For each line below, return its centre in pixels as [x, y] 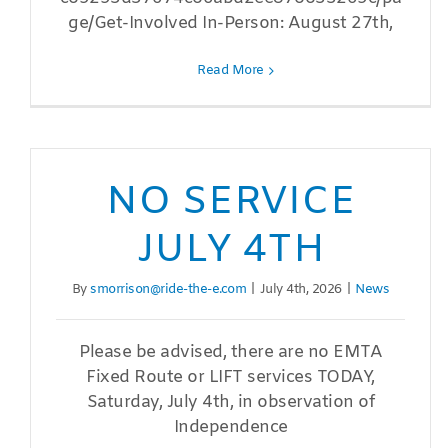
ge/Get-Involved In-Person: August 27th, [230, 24]
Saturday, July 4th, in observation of [230, 403]
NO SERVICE [230, 203]
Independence [230, 428]
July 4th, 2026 [300, 290]
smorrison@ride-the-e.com [168, 290]
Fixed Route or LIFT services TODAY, [230, 378]
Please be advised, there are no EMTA [231, 353]
